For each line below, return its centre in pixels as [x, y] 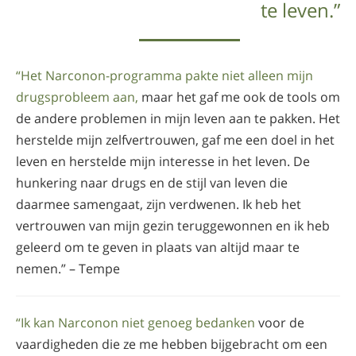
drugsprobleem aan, [77, 97]
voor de [280, 322]
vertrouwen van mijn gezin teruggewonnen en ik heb [173, 225]
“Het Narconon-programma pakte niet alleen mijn [164, 75]
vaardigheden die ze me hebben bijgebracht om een [172, 344]
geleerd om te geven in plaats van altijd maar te [158, 247]
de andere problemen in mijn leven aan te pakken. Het [178, 118]
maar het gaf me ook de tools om [239, 97]
